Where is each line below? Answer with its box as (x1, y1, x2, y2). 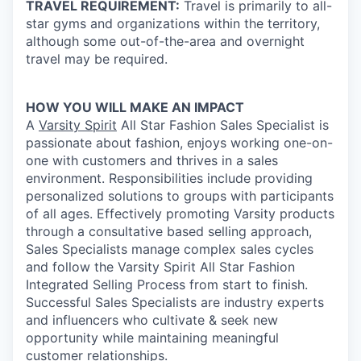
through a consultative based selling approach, (26, 223, 312, 240)
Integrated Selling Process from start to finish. (26, 276, 308, 293)
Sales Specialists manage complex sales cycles (26, 241, 313, 258)
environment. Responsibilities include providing (26, 170, 313, 187)
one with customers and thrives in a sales (26, 152, 278, 169)
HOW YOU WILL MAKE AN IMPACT (26, 99, 244, 116)
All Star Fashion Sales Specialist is (117, 117, 329, 134)
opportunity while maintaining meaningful (26, 330, 279, 346)
